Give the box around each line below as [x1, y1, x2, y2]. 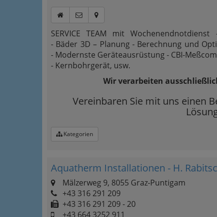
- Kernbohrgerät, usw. [51, 60, 130, 71]
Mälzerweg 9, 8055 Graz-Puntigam [61, 177, 186, 188]
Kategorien [62, 130, 93, 138]
